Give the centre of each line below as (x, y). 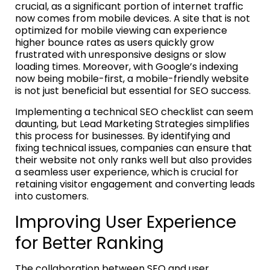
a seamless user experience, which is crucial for (127, 172)
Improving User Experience (126, 222)
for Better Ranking (89, 243)
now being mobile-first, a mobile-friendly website (132, 78)
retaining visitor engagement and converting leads (135, 184)
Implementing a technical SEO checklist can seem (134, 111)
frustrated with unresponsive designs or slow (121, 54)
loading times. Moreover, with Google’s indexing (127, 66)
